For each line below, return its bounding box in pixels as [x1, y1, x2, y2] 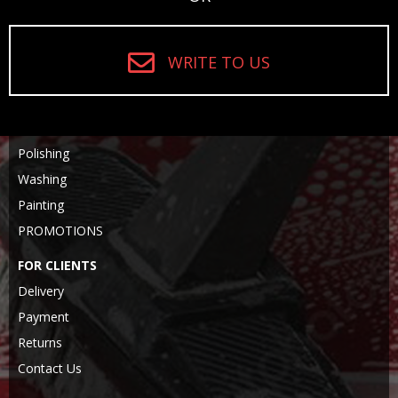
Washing [18, 171, 67, 187]
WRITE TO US [168, 52, 270, 73]
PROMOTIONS [18, 222, 103, 239]
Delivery [18, 283, 64, 299]
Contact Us [18, 360, 82, 377]
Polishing [18, 145, 69, 162]
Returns [18, 334, 62, 351]
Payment [18, 308, 69, 325]
